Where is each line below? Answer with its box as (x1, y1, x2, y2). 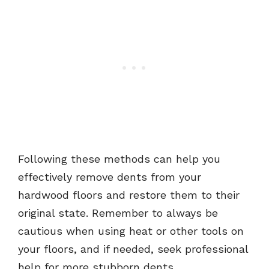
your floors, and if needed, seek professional (18, 243, 248, 256)
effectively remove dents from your (18, 171, 201, 184)
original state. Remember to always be (18, 207, 218, 220)
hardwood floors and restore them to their (18, 189, 240, 202)
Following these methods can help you (18, 153, 220, 166)
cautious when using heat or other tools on (18, 225, 244, 238)
